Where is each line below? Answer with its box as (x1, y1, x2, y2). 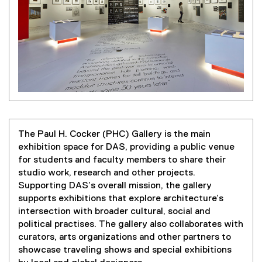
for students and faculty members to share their (18, 156, 226, 165)
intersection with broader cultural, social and (18, 207, 211, 216)
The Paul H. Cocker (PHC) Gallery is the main (18, 130, 211, 139)
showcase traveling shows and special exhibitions (18, 246, 232, 255)
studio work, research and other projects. (18, 168, 195, 178)
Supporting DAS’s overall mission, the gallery (18, 181, 212, 191)
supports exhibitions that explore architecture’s (18, 194, 223, 204)
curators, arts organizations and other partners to (18, 233, 231, 242)
